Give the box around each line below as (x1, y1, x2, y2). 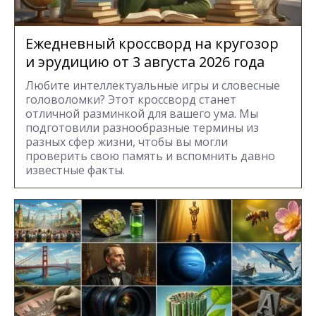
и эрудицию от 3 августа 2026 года (25, 51, 265, 71)
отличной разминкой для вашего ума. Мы (25, 105, 258, 121)
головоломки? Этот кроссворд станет (25, 91, 236, 107)
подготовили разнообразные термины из (25, 119, 259, 135)
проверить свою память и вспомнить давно (25, 147, 275, 164)
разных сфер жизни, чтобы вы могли (25, 133, 228, 150)
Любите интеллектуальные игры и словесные (25, 77, 280, 93)
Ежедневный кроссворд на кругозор (25, 33, 279, 53)
